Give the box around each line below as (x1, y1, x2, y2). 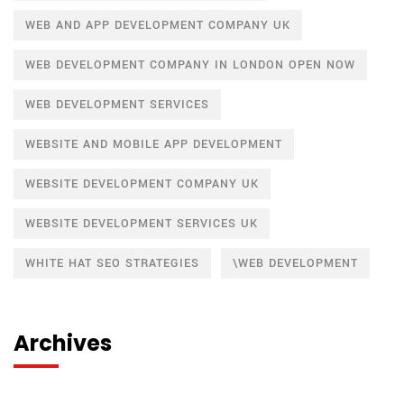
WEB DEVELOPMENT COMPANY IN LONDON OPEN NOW (25, 57, 355, 74)
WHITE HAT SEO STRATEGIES (25, 255, 199, 272)
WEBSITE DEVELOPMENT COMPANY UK (25, 176, 259, 193)
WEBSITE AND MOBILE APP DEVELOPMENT (25, 136, 282, 153)
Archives (14, 328, 112, 359)
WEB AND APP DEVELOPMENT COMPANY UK (25, 17, 290, 34)
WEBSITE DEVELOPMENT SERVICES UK (25, 216, 258, 233)
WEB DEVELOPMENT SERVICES (25, 96, 209, 114)
